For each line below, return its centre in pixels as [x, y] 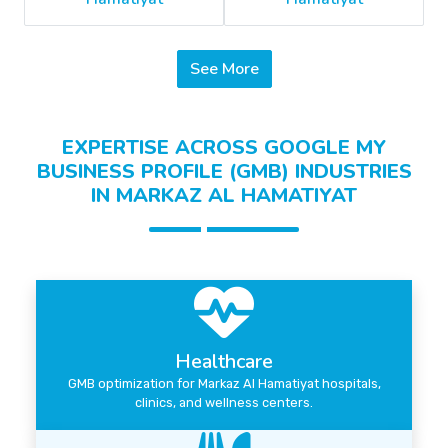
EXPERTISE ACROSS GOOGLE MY [224, 148]
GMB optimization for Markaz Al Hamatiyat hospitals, [224, 384]
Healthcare [224, 362]
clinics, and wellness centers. [224, 403]
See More [240, 69]
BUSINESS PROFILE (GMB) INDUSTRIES [224, 172]
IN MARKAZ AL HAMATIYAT [224, 196]
